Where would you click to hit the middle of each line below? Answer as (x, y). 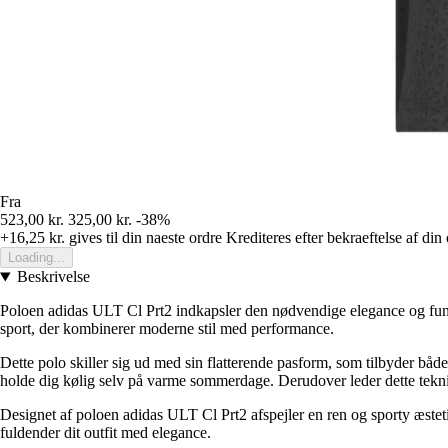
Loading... (36, 258)
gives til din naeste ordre (143, 238)
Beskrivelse (53, 277)
